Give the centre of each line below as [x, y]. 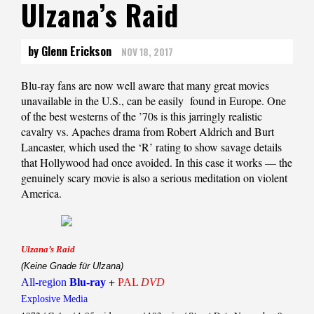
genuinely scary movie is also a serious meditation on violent [154, 178]
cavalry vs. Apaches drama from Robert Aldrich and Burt [148, 132]
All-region [45, 282]
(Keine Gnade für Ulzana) [72, 266]
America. [41, 193]
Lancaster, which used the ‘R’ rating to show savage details [151, 147]
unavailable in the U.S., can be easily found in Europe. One [153, 101]
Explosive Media [54, 299]
